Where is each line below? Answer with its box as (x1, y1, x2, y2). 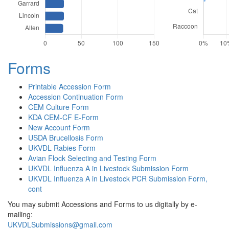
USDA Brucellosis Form (28, 132, 103, 143)
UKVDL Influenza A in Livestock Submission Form (28, 163, 189, 174)
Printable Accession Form (28, 81, 111, 92)
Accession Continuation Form (28, 91, 123, 102)
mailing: (8, 209, 33, 220)
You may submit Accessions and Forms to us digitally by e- (8, 199, 197, 210)
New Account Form (28, 122, 90, 133)
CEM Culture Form (28, 102, 89, 112)
